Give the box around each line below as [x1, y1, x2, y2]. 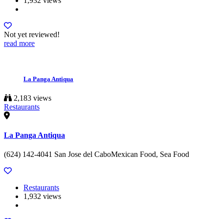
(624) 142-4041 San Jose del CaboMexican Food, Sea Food [4, 150, 189, 158]
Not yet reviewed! [4, 30, 60, 39]
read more [4, 39, 35, 47]
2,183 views [12, 94, 51, 103]
